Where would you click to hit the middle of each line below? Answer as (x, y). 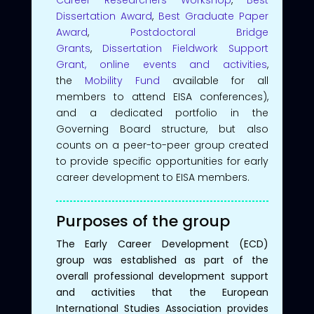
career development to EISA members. (152, 177)
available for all (214, 80)
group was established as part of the (162, 260)
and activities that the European (162, 292)
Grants (73, 48)
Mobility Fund (122, 80)
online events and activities (183, 64)
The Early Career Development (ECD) (162, 244)
